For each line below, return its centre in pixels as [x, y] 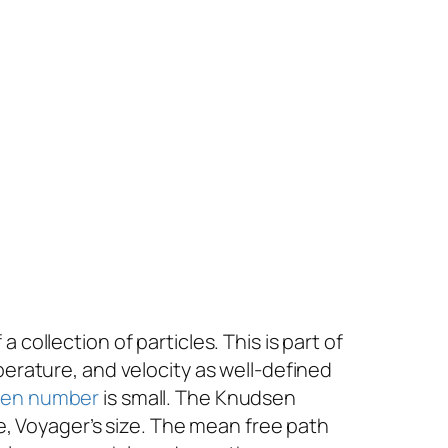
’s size [115, 426]
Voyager [52, 426]
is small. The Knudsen [198, 398]
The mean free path [239, 426]
